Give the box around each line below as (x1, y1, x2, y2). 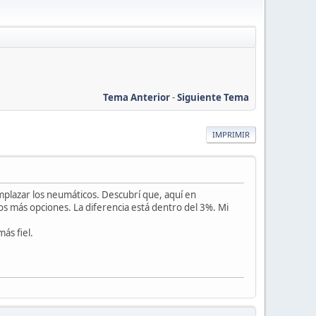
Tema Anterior (103, 90, 170, 104)
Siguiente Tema (177, 90, 249, 104)
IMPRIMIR (212, 128, 250, 140)
